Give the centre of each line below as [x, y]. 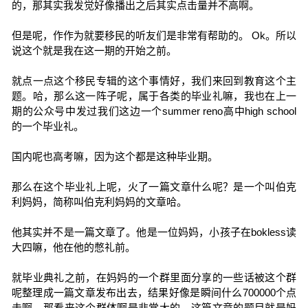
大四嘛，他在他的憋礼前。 [73, 247]
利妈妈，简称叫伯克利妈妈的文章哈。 [99, 202]
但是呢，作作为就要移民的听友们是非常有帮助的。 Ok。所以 [154, 35]
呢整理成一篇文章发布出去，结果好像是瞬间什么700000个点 [154, 293]
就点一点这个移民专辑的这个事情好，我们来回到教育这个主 [154, 81]
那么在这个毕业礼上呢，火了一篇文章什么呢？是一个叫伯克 [154, 187]
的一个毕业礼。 [47, 126]
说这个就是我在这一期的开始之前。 [94, 51]
